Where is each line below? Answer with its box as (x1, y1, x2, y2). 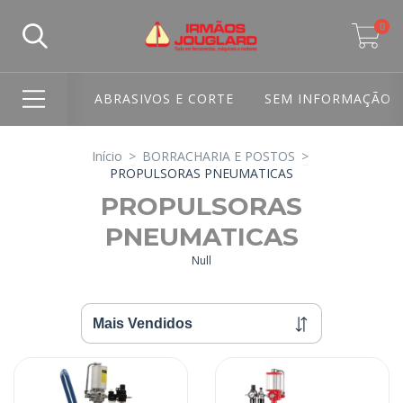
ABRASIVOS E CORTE (94, 90, 234, 108)
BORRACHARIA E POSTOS (142, 147, 295, 165)
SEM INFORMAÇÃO (264, 90, 391, 108)
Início (92, 147, 122, 165)
